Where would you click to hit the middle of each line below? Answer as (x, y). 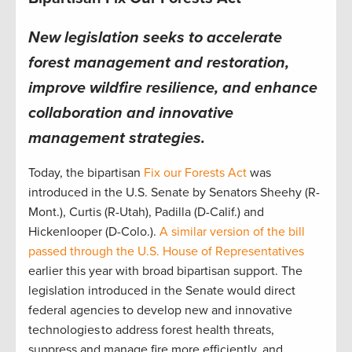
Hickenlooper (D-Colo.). (94, 232)
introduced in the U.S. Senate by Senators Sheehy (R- (174, 193)
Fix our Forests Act (195, 173)
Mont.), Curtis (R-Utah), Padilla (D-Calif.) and (146, 213)
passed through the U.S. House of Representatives (166, 252)
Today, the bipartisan (86, 173)
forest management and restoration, (159, 63)
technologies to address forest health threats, (151, 330)
